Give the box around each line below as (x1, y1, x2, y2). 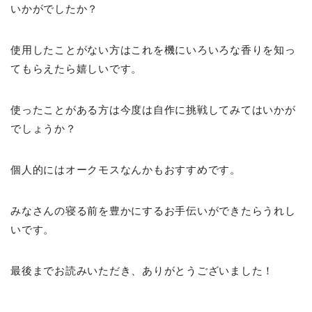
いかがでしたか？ (10, 2, 99, 15)
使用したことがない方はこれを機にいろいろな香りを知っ (10, 43, 296, 56)
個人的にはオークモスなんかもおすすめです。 (10, 163, 241, 175)
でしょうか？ (10, 122, 77, 134)
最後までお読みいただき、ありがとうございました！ (10, 264, 274, 276)
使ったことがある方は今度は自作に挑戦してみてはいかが (10, 103, 296, 116)
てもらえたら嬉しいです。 (10, 62, 143, 75)
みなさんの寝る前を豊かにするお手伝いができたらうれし (10, 204, 296, 217)
